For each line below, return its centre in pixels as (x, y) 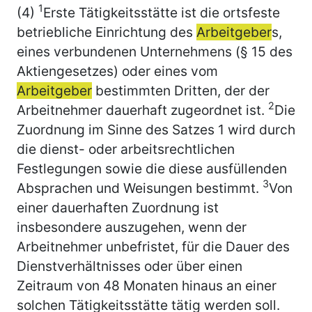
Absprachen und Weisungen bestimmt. (140, 188)
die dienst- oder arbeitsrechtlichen (126, 149)
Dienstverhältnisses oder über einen (130, 266)
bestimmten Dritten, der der (181, 90)
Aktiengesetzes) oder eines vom (117, 71)
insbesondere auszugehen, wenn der (132, 227)
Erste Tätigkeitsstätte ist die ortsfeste (162, 12)
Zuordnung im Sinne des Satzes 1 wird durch (156, 129)
